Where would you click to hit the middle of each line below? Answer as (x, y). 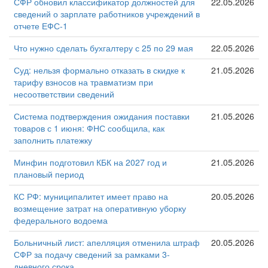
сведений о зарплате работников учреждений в (107, 13)
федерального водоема (61, 220)
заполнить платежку (53, 140)
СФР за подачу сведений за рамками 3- (92, 254)
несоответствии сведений (64, 94)
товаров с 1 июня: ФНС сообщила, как (89, 128)
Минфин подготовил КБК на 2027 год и (90, 162)
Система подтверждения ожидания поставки (102, 116)
